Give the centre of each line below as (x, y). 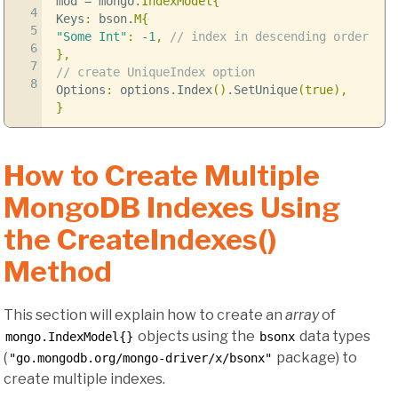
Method (58, 272)
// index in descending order (269, 36)
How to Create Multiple (162, 176)
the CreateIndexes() (140, 240)
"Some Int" (91, 36)
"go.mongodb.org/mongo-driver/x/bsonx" (140, 358)
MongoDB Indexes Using (172, 208)
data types (334, 336)
